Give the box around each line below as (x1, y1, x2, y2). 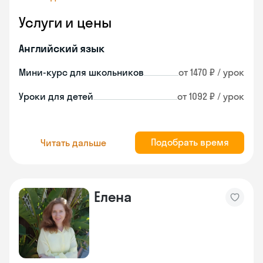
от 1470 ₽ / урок (178, 66, 244, 78)
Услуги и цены (19, 14, 112, 31)
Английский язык (19, 42, 104, 55)
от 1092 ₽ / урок (177, 90, 244, 102)
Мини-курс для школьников (19, 66, 144, 78)
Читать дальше (41, 136, 106, 149)
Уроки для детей (19, 90, 93, 102)
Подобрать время (150, 136, 229, 148)
